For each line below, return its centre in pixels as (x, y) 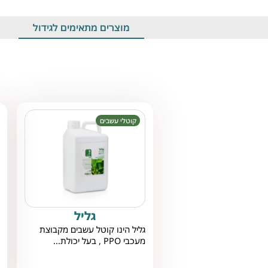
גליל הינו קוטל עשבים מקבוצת (93, 230)
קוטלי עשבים (118, 121)
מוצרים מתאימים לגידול (81, 27)
